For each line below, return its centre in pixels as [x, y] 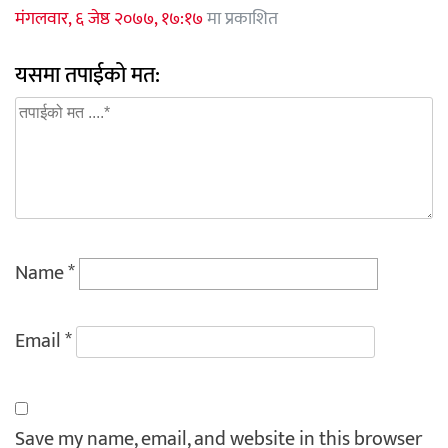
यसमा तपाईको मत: [87, 76]
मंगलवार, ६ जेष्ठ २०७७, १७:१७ [109, 19]
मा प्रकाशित [240, 19]
